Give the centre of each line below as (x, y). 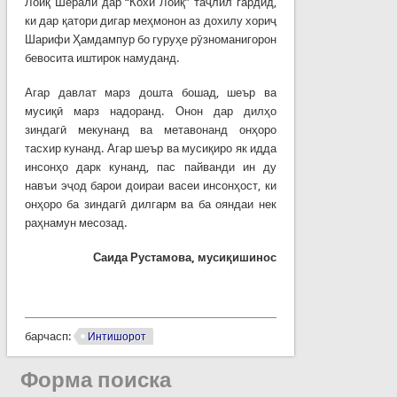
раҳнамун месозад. (75, 222)
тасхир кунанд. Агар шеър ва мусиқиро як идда (151, 148)
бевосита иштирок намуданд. (101, 58)
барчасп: (49, 336)
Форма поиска (96, 381)
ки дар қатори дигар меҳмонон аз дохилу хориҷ (151, 20)
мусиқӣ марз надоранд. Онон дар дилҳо (151, 111)
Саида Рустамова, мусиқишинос (185, 257)
